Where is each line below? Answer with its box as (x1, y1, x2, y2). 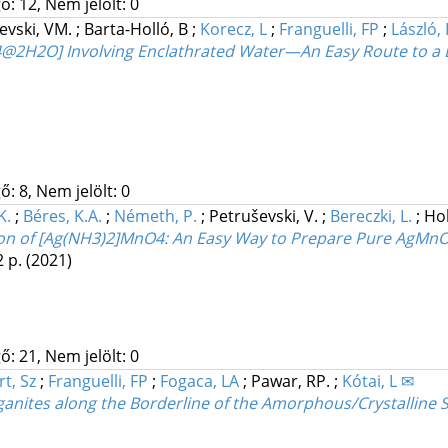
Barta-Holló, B (83, 18, 192, 41)
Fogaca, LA (159, 370, 239, 393)
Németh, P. (113, 205, 197, 228)
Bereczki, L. (329, 205, 412, 228)
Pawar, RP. (250, 370, 334, 393)
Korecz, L (199, 18, 267, 41)
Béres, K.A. (22, 205, 102, 228)
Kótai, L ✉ (341, 370, 414, 393)
